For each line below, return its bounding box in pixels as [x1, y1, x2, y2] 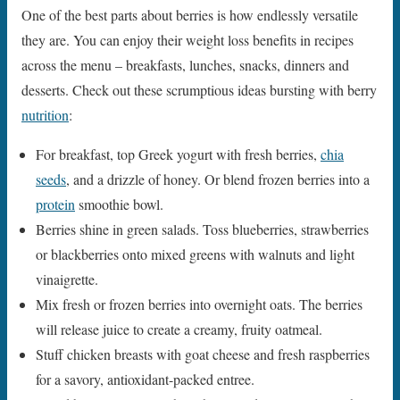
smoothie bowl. [75, 194, 163, 213]
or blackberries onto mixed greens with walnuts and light [36, 244, 354, 263]
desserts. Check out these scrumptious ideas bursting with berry [21, 79, 377, 99]
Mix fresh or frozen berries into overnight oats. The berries [36, 294, 362, 313]
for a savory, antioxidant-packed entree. [36, 369, 254, 388]
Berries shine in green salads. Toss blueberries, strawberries [36, 219, 369, 238]
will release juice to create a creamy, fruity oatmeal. [36, 319, 322, 338]
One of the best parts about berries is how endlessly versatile [21, 4, 358, 24]
